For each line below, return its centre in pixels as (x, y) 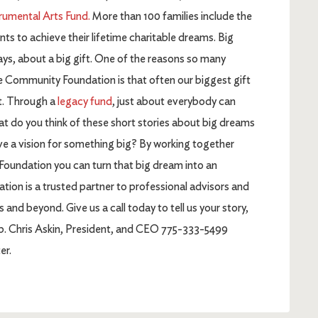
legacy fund (85, 101)
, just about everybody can (174, 101)
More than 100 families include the (171, 16)
